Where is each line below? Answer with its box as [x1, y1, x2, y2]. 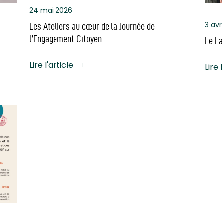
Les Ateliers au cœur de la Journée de [29, 21, 155, 32]
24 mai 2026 [29, 5, 73, 16]
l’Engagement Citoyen [29, 33, 102, 45]
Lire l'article [29, 59, 74, 71]
